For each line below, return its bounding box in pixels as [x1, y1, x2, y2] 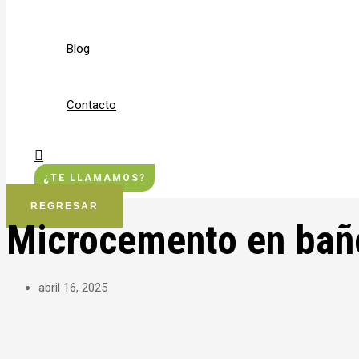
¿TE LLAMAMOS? [43, 172, 146, 184]
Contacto [67, 98, 116, 112]
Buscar [34, 144, 79, 161]
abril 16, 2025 [38, 280, 107, 295]
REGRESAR [30, 200, 99, 212]
